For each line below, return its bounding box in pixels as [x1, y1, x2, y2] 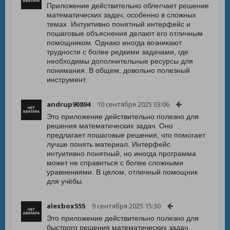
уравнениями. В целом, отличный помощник [47, 168, 198, 176]
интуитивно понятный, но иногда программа [47, 149, 196, 158]
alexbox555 [47, 201, 85, 210]
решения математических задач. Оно [47, 122, 173, 130]
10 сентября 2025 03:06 [97, 100, 169, 109]
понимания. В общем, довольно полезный [47, 66, 190, 74]
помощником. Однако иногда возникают [47, 39, 182, 47]
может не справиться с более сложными [47, 159, 183, 167]
